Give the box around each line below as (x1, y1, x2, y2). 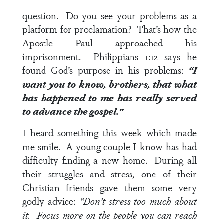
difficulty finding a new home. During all (22, 153, 197, 167)
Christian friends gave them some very (22, 180, 197, 194)
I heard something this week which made (22, 126, 197, 139)
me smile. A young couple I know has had (22, 139, 197, 153)
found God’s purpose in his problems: (22, 63, 188, 77)
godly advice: (22, 194, 79, 208)
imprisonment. (22, 49, 93, 63)
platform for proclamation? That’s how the (22, 22, 197, 36)
